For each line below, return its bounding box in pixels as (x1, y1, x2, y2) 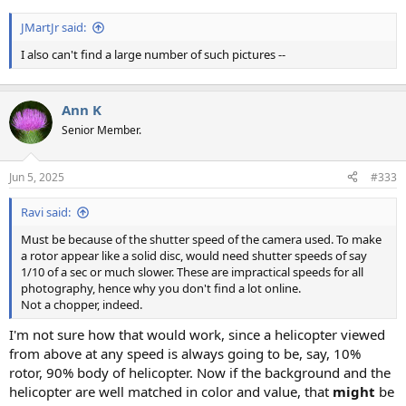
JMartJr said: (21, 18, 86, 35)
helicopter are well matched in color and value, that (9, 382, 333, 401)
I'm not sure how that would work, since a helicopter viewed (9, 325, 385, 344)
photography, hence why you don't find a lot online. (21, 279, 301, 296)
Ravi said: (21, 203, 71, 220)
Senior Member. (62, 122, 141, 139)
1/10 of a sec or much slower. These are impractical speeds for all (21, 263, 363, 280)
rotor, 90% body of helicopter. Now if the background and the (9, 363, 391, 382)
